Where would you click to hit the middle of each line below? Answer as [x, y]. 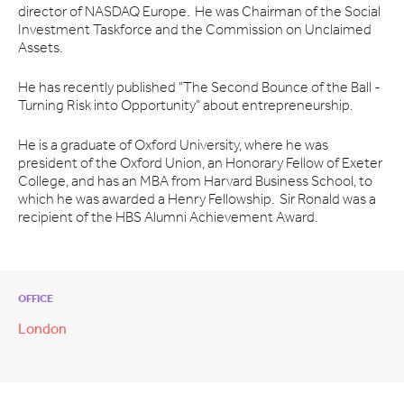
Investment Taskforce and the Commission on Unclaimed [195, 31]
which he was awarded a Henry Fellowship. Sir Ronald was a [197, 200]
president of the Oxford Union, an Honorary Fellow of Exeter [200, 164]
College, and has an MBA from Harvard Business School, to [195, 182]
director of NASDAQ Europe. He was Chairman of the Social [199, 13]
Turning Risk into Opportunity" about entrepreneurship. [185, 106]
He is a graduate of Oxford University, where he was [173, 146]
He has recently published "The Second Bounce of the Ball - [199, 88]
